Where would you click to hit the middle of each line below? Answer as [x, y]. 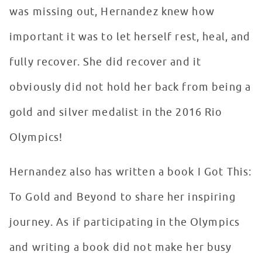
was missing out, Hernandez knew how [112, 12]
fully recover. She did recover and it [106, 62]
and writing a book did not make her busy [121, 248]
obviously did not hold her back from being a [130, 87]
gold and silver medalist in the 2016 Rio [116, 113]
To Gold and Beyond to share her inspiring [123, 197]
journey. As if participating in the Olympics [125, 223]
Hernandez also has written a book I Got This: [131, 172]
